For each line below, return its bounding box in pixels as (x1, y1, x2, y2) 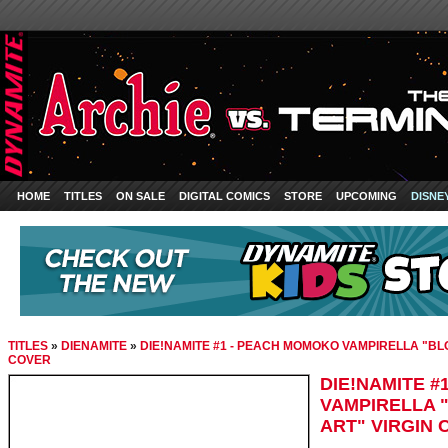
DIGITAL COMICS (179, 190, 270, 202)
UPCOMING (336, 190, 397, 202)
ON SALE (116, 190, 165, 202)
